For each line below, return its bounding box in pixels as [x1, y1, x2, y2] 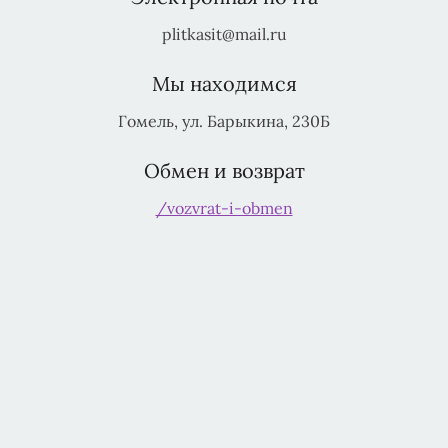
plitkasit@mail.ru [161, 23, 287, 44]
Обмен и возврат [143, 157, 305, 183]
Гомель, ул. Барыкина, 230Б [118, 110, 330, 131]
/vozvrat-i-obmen [155, 197, 293, 218]
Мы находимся [151, 70, 297, 96]
